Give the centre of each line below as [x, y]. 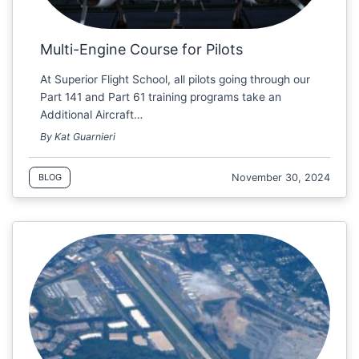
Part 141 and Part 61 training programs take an [161, 97]
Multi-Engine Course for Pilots [142, 50]
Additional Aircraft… [92, 114]
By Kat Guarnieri [78, 137]
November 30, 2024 [281, 177]
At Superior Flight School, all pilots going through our [175, 79]
